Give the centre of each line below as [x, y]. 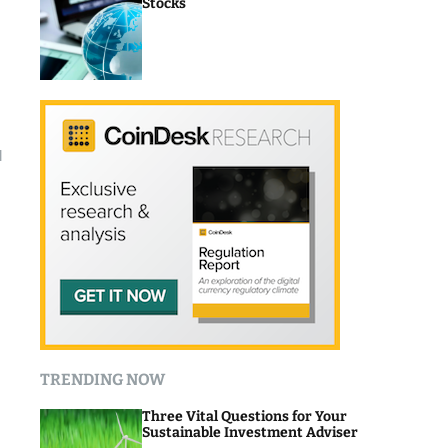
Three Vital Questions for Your [245, 416]
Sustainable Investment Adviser [250, 432]
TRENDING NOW [102, 379]
